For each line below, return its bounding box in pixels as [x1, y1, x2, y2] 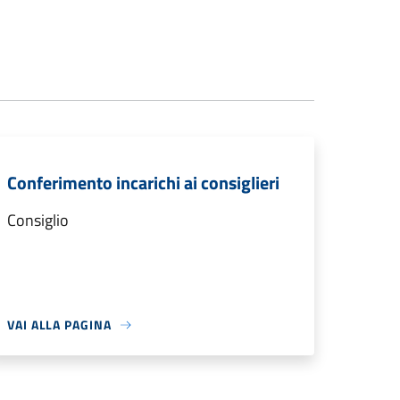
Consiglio [7, 208, 69, 233]
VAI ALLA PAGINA [7, 315, 112, 335]
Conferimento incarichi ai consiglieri [7, 169, 279, 197]
